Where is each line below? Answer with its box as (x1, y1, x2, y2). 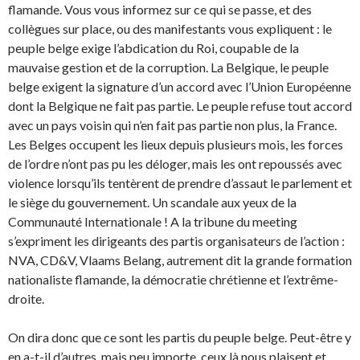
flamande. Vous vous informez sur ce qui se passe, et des (8, 2, 312, 17)
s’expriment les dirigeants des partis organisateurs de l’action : (8, 233, 345, 248)
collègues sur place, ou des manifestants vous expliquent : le (8, 21, 332, 36)
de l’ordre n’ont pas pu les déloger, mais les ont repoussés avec (8, 156, 342, 171)
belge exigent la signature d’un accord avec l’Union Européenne (8, 79, 351, 94)
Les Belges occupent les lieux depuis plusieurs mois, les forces (8, 137, 343, 152)
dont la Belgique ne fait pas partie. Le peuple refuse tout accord (8, 98, 352, 113)
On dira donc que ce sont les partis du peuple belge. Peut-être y (8, 329, 351, 345)
